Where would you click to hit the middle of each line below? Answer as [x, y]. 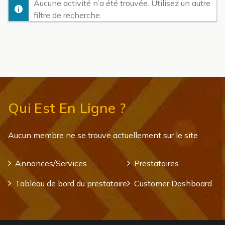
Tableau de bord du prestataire [71, 184]
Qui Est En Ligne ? [67, 108]
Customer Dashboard [173, 184]
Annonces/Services [51, 163]
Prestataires [156, 163]
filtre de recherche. [68, 15]
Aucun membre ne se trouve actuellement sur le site [103, 135]
